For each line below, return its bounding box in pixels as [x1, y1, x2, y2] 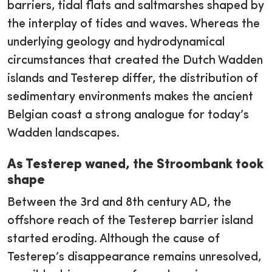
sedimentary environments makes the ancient [7, 91, 253, 104]
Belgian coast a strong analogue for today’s [7, 109, 249, 122]
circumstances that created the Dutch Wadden [7, 55, 263, 67]
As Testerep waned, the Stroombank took [7, 158, 263, 172]
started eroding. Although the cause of [7, 233, 220, 246]
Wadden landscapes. [7, 127, 120, 140]
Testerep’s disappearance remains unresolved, [7, 251, 261, 264]
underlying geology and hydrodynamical [7, 36, 225, 49]
